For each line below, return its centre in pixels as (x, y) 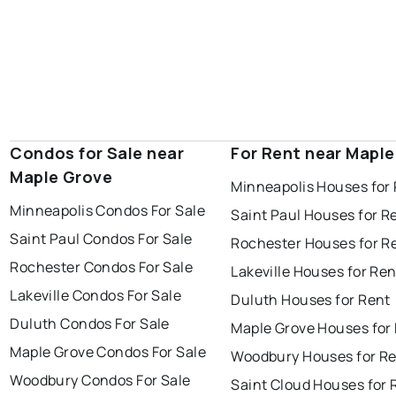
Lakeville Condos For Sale (96, 296)
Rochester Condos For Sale (102, 267)
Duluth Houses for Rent (311, 300)
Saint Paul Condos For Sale (101, 239)
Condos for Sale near (97, 153)
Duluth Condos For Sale (90, 324)
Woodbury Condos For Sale (100, 381)
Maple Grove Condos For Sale (108, 352)
